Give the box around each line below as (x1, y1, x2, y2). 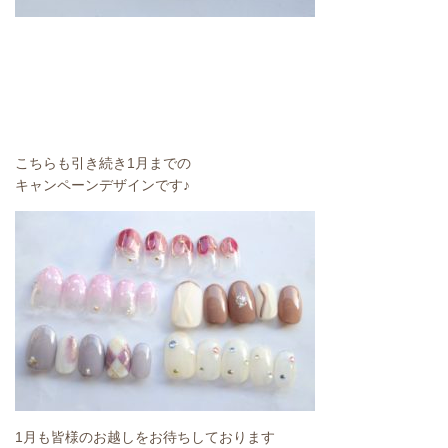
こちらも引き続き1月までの (15, 154, 191, 171)
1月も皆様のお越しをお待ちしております (15, 428, 275, 445)
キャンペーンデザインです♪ (15, 176, 190, 193)
